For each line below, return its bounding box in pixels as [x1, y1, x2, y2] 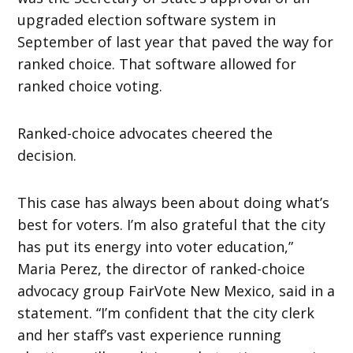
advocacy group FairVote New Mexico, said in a [17, 281, 336, 300]
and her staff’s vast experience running [17, 325, 282, 344]
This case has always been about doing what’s [17, 192, 330, 212]
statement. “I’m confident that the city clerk [17, 303, 315, 322]
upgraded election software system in [17, 9, 277, 29]
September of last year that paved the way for [17, 32, 334, 51]
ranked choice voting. [17, 76, 163, 95]
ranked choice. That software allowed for [17, 54, 297, 73]
